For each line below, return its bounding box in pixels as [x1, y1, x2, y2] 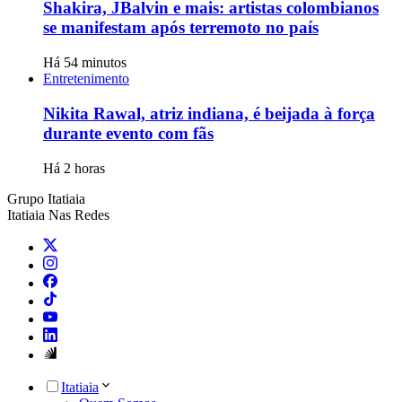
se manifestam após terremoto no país [43, 18, 319, 38]
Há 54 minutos [43, 55, 127, 71]
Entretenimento [43, 71, 129, 87]
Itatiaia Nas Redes [7, 206, 109, 223]
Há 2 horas [43, 160, 105, 176]
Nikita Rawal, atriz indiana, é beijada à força [43, 103, 375, 123]
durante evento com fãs [43, 123, 214, 143]
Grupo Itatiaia [7, 190, 85, 206]
